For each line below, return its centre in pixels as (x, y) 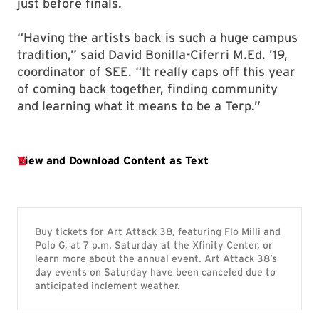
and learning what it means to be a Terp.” (139, 106)
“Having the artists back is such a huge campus (157, 37)
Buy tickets (61, 231)
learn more (62, 258)
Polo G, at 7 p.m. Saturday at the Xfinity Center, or (154, 245)
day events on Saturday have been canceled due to (155, 272)
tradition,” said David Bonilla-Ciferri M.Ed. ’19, (152, 54)
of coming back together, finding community (147, 89)
